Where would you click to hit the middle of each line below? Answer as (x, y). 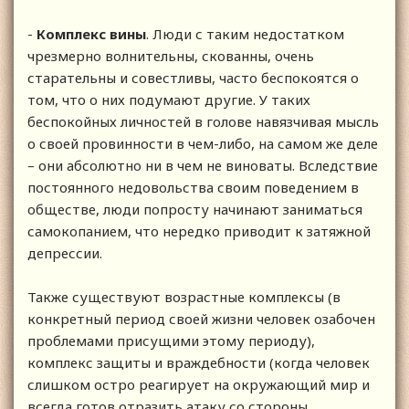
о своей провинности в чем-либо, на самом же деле (203, 144)
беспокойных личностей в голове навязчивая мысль (203, 122)
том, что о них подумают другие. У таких (169, 100)
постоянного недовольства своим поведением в (193, 188)
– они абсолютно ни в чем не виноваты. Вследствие (203, 166)
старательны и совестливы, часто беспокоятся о (193, 78)
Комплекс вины (91, 34)
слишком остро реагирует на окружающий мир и (199, 385)
